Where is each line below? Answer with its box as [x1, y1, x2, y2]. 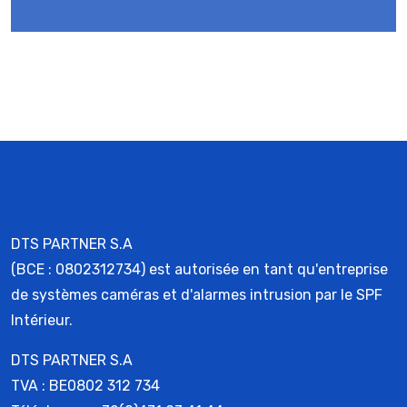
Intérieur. [11, 311, 73, 329]
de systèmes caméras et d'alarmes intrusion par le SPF [11, 285, 382, 303]
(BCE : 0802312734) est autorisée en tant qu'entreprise [11, 260, 388, 278]
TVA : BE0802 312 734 [11, 376, 160, 394]
